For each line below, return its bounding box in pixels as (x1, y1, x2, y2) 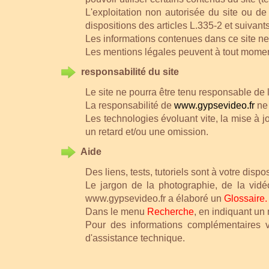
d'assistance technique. (85, 233, 185, 243)
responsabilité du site (81, 66, 179, 77)
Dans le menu (85, 207, 147, 217)
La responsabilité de (85, 100, 174, 110)
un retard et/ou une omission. (85, 127, 208, 137)
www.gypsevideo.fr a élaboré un (85, 193, 224, 204)
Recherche (147, 207, 194, 217)
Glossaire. (224, 193, 267, 204)
